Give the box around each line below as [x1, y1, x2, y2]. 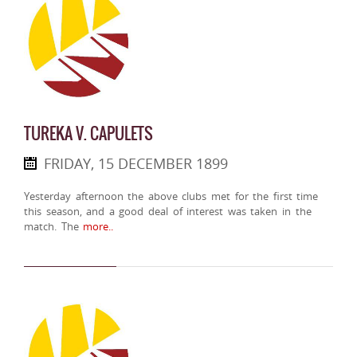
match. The [24, 219, 79, 234]
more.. [78, 219, 114, 234]
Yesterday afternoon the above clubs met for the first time [24, 189, 319, 204]
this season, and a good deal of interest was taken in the [24, 204, 312, 219]
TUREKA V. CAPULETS [24, 121, 153, 147]
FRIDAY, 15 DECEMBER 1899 [44, 154, 228, 174]
